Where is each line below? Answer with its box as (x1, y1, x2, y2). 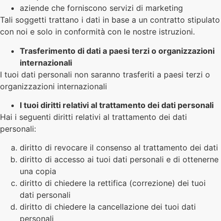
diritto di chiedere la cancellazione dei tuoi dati (20, 202, 196, 212)
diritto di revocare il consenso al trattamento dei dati (20, 143, 218, 153)
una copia (20, 166, 56, 177)
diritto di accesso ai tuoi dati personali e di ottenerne (20, 154, 219, 165)
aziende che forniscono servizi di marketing (20, 3, 183, 13)
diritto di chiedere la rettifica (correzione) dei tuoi (20, 178, 206, 188)
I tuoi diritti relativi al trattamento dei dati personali (20, 100, 214, 110)
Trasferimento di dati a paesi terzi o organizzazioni (20, 45, 215, 56)
